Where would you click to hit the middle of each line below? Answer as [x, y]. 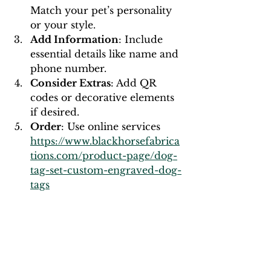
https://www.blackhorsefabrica [105, 141]
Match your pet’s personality [103, 11]
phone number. [68, 69]
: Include [142, 40]
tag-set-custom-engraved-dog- [106, 170]
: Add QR [135, 83]
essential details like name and [106, 54]
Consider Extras [70, 83]
